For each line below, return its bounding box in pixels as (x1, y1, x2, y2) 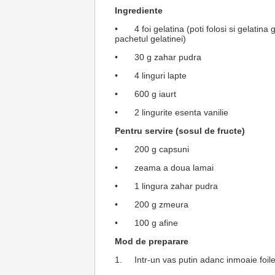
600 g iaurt (134, 89, 181, 99)
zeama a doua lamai (134, 163, 219, 173)
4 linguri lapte (134, 71, 192, 81)
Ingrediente (115, 6, 163, 16)
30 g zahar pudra (134, 52, 204, 63)
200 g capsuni (134, 144, 194, 155)
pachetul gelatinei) (115, 34, 186, 44)
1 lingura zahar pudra (134, 181, 223, 192)
